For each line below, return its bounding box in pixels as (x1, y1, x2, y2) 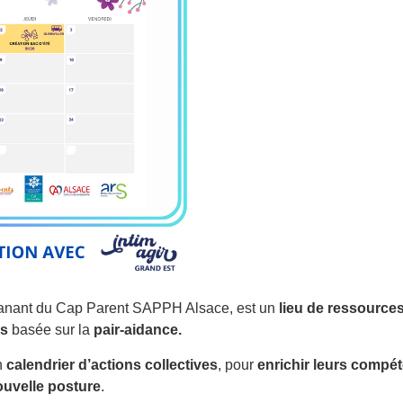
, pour (218, 356, 257, 372)
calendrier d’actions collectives (6, 356, 218, 372)
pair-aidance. (94, 322, 182, 338)
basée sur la (8, 322, 94, 338)
